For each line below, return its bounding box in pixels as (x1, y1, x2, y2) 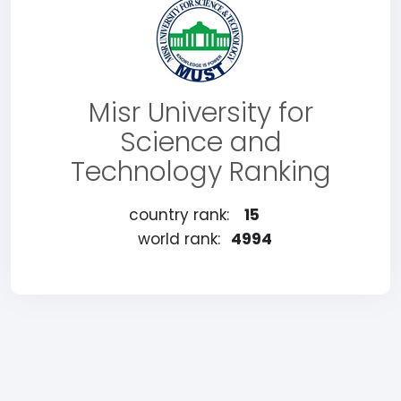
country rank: (129, 204, 229, 226)
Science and (119, 124, 282, 161)
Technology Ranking (70, 153, 331, 191)
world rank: (138, 228, 220, 250)
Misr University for (88, 94, 313, 132)
